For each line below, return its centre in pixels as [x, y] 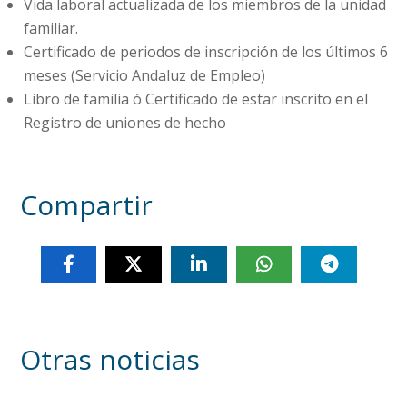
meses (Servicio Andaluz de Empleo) [144, 75]
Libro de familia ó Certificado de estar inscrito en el [196, 99]
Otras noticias [110, 359]
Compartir [87, 204]
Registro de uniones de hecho [125, 122]
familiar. [51, 28]
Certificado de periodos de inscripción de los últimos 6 [206, 51]
